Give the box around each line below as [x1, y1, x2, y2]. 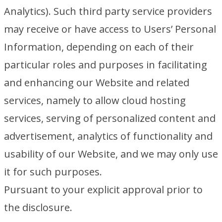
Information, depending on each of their [4, 40, 194, 54]
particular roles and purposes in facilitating [4, 58, 207, 71]
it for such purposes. [4, 165, 102, 178]
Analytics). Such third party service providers [4, 4, 212, 18]
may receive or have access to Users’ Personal [4, 22, 216, 36]
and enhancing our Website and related [4, 76, 189, 89]
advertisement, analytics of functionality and [4, 129, 213, 143]
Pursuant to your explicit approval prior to [4, 183, 203, 196]
